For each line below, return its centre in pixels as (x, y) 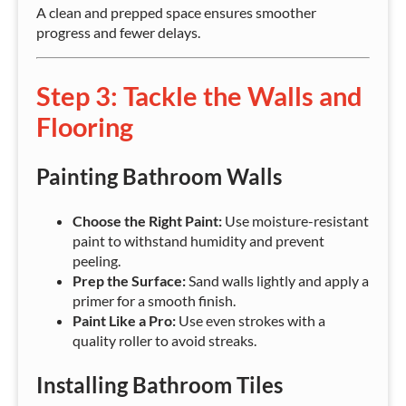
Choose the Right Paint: (147, 220)
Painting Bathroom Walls (159, 176)
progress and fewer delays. (118, 32)
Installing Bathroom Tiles (159, 384)
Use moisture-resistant (295, 220)
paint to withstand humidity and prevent (198, 240)
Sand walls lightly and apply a (277, 280)
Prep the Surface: (129, 280)
